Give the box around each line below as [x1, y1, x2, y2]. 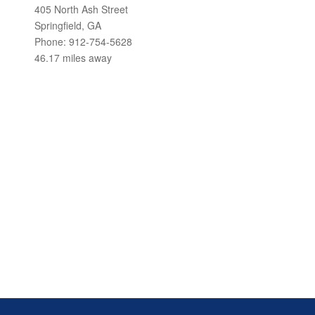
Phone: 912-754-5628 [34, 34, 132, 49]
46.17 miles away [34, 51, 112, 65]
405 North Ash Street [34, 2, 128, 16]
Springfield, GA [34, 18, 101, 32]
